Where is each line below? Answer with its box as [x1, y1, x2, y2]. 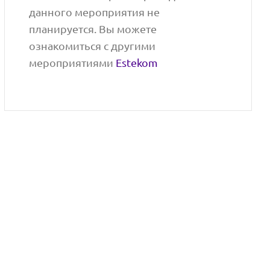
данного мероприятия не [29, 6, 160, 18]
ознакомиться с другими [29, 40, 156, 52]
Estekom [116, 57, 159, 69]
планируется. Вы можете [29, 23, 157, 35]
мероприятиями [29, 57, 116, 69]
